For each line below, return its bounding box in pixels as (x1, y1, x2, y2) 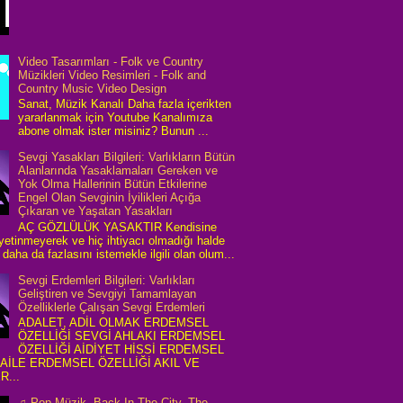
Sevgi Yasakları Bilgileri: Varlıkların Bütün (18, 150, 236, 165)
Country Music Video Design (18, 81, 167, 95)
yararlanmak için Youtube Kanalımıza (18, 111, 213, 125)
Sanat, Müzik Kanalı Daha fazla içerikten (18, 97, 232, 112)
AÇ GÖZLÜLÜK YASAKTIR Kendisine (18, 219, 218, 234)
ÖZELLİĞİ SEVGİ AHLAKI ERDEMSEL (18, 329, 226, 344)
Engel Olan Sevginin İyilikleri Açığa (18, 191, 201, 205)
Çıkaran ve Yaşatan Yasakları (18, 204, 174, 219)
